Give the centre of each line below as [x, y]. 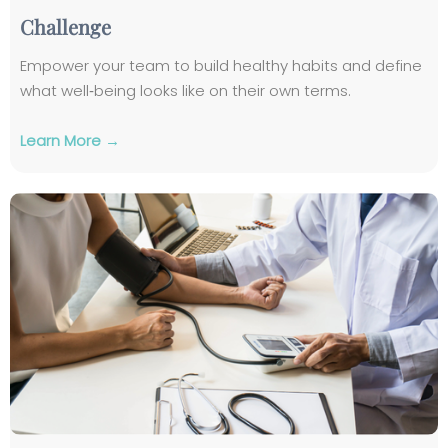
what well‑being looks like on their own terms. [185, 91]
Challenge [65, 27]
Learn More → [70, 141]
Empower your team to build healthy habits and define [221, 66]
